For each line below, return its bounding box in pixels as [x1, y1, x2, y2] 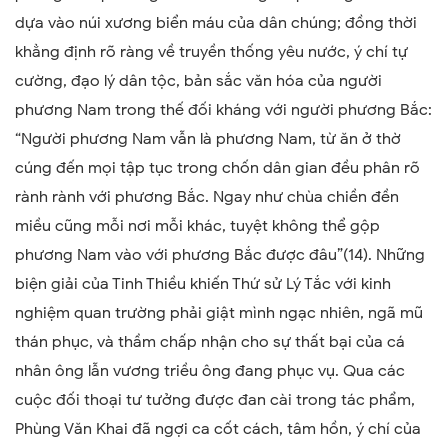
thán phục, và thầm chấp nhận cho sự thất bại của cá [15, 331, 405, 352]
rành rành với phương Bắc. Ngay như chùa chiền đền [15, 186, 399, 207]
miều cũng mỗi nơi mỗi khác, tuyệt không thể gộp [15, 215, 380, 236]
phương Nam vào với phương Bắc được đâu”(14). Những [15, 244, 425, 265]
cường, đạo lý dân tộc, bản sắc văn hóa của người [15, 70, 382, 91]
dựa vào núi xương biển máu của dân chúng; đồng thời [15, 12, 417, 33]
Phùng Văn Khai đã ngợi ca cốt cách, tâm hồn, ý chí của [15, 418, 421, 439]
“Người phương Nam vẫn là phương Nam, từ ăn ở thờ [15, 128, 401, 149]
